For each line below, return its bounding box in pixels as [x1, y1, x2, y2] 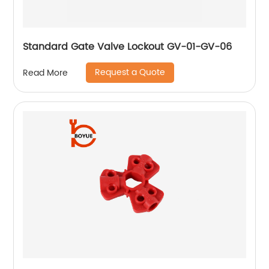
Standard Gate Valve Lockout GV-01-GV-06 [23, 39, 232, 55]
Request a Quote [95, 65, 166, 80]
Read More [23, 65, 68, 80]
